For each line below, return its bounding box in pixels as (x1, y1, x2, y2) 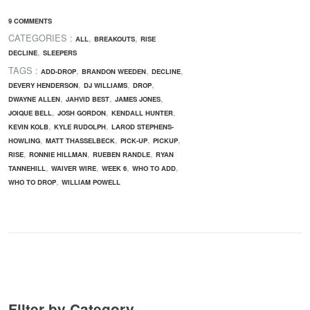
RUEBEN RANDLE (93, 149, 150, 159)
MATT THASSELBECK (46, 135, 115, 145)
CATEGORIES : (8, 31, 75, 45)
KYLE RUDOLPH (54, 121, 106, 131)
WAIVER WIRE (51, 163, 96, 173)
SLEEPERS (43, 48, 77, 58)
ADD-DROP (41, 66, 76, 76)
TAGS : (8, 63, 41, 77)
